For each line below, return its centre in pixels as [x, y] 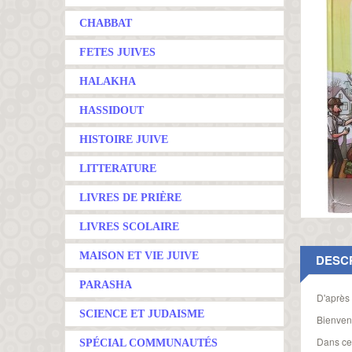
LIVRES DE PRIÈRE [130, 198]
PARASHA [106, 285]
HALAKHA [108, 81]
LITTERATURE [118, 169]
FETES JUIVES [117, 52]
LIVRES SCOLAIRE [129, 227]
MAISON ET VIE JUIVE [139, 256]
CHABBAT [106, 23]
